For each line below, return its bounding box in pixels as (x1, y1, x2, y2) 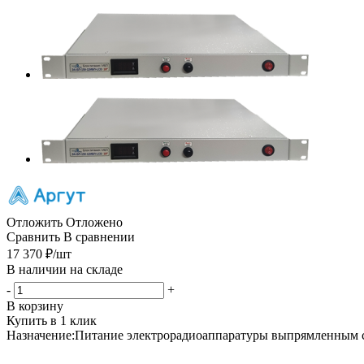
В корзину (6, 298, 63, 313)
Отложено (66, 214, 123, 229)
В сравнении (63, 229, 135, 244)
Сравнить (6, 229, 60, 244)
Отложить (6, 214, 63, 229)
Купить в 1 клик (6, 313, 97, 327)
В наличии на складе (6, 262, 123, 276)
